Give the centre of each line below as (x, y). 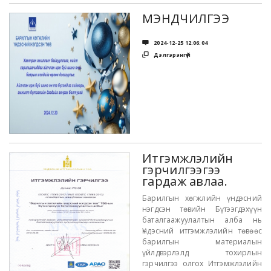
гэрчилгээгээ (181, 170)
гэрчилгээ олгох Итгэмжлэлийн (202, 263)
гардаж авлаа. (185, 181)
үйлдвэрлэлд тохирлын (202, 253)
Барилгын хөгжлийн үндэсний (202, 198)
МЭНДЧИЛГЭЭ (186, 18)
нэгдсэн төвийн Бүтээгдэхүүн (202, 209)
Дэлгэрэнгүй (171, 55)
